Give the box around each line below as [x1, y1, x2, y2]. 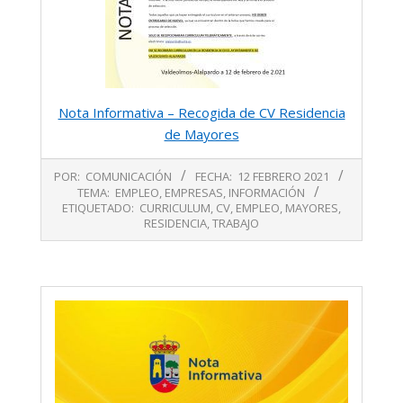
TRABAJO [212, 215, 259, 232]
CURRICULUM [139, 200, 210, 217]
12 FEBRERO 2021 [237, 168, 329, 185]
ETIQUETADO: [62, 200, 134, 217]
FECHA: [194, 168, 232, 185]
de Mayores [164, 125, 239, 144]
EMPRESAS [165, 184, 223, 201]
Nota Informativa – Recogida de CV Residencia [58, 103, 345, 122]
